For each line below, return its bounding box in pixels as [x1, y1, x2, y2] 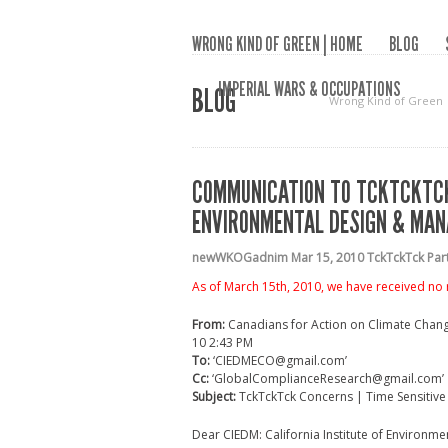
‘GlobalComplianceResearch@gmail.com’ [209, 370, 444, 387]
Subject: [192, 388, 236, 405]
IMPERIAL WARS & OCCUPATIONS [218, 77, 401, 101]
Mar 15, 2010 [291, 249, 364, 266]
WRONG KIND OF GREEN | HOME [192, 32, 363, 56]
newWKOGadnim [192, 249, 288, 266]
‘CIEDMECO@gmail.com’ [210, 352, 347, 369]
